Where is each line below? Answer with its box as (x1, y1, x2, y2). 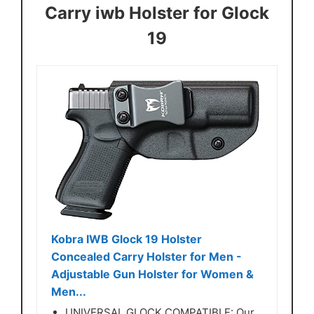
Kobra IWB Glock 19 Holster (51, 232, 202, 247)
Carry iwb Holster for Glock (45, 3, 269, 24)
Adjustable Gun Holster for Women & (51, 267, 254, 282)
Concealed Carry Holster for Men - (51, 250, 242, 264)
